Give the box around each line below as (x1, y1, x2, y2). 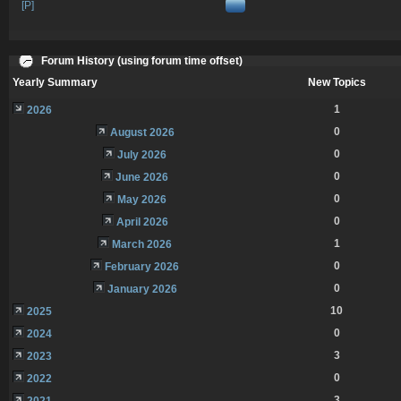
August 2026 (109, 125, 175, 139)
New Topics (307, 75, 366, 89)
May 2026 (117, 192, 167, 206)
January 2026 (107, 282, 177, 295)
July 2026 (117, 148, 167, 161)
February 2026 (105, 260, 180, 273)
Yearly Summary (12, 75, 98, 89)
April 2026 (115, 215, 168, 228)
